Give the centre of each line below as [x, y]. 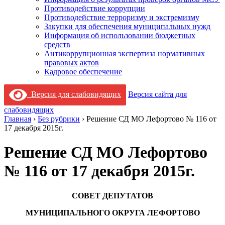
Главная [18, 119]
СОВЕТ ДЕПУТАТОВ [113, 195]
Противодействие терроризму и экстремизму [122, 17]
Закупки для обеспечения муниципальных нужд [127, 26]
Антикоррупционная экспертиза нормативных [125, 53]
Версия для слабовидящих [74, 94]
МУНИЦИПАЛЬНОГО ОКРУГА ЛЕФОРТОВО [113, 212]
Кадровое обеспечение [83, 71]
